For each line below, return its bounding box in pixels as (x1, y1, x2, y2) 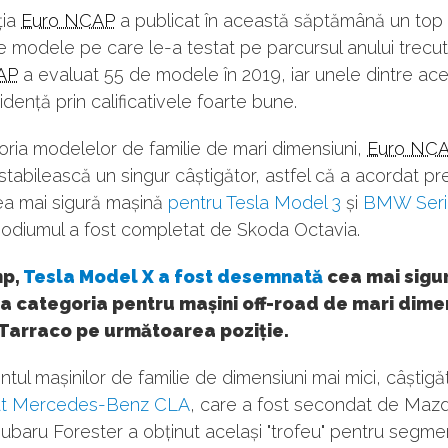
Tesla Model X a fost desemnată (23, 266, 323, 287)
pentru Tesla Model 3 (168, 192, 341, 213)
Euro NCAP (21, 10, 115, 31)
